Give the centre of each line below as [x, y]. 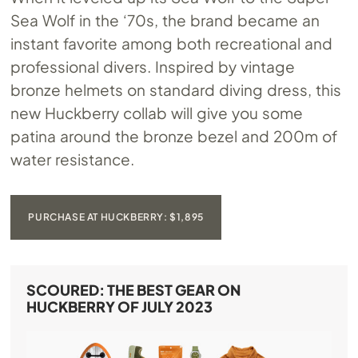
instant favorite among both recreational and [171, 43]
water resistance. [73, 159]
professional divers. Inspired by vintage [153, 66]
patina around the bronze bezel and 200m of [174, 135]
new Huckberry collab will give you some [157, 112]
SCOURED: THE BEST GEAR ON [134, 289]
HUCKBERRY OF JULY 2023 [120, 306]
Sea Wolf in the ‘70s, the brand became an [165, 20]
